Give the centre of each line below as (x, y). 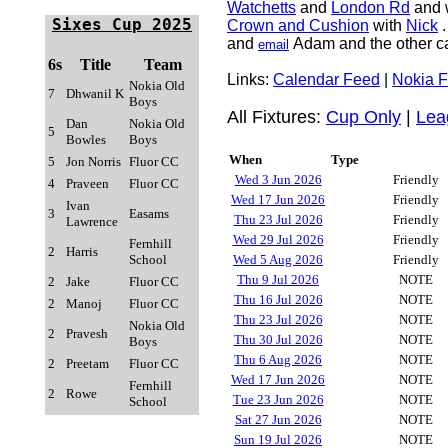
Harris (82, 251)
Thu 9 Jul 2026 (278, 279)
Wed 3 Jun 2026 (278, 179)
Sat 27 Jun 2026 (278, 419)
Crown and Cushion (298, 25)
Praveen (87, 183)
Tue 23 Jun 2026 (278, 399)
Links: (250, 79)
